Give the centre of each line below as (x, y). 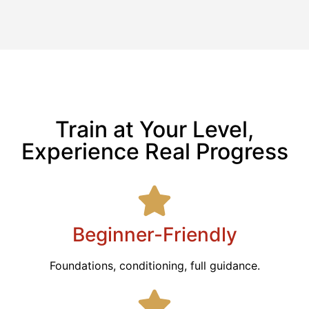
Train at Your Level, (154, 129)
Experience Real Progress (154, 151)
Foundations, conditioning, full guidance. (154, 265)
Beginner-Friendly (154, 234)
